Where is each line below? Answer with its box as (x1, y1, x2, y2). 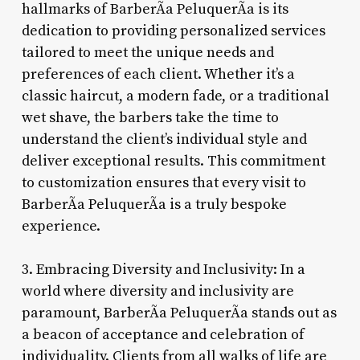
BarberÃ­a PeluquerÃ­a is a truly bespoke (21, 194, 287, 214)
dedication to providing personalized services (21, 21, 325, 40)
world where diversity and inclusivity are (21, 281, 294, 301)
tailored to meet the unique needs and (21, 43, 274, 62)
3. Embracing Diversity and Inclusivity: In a (21, 260, 305, 279)
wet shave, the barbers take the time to (21, 108, 279, 127)
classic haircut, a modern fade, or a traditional (21, 86, 329, 105)
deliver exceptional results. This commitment (21, 151, 325, 170)
